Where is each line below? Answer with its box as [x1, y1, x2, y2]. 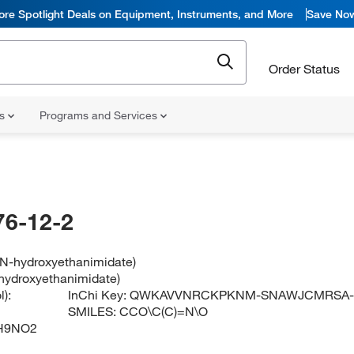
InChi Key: [68, 287, 130, 303]
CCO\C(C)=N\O [119, 303, 209, 319]
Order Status [269, 60, 340, 77]
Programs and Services [40, 108, 160, 122]
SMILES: [68, 303, 120, 319]
